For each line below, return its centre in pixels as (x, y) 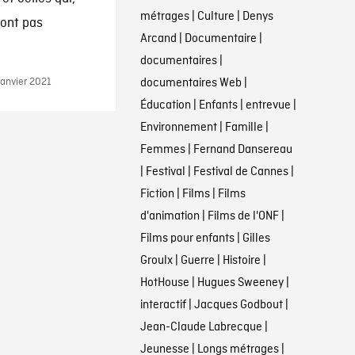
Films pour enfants (187, 239)
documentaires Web (191, 83)
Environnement (178, 128)
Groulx (156, 261)
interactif (163, 305)
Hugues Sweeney (240, 283)
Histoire (241, 261)
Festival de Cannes (240, 172)
